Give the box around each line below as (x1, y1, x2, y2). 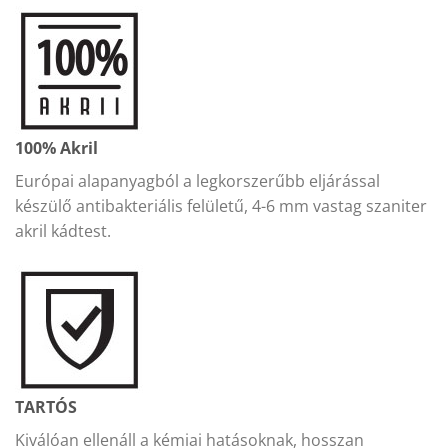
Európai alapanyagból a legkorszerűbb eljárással (15, 170, 380, 193)
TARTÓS (15, 396, 77, 419)
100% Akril (15, 137, 98, 160)
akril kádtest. (15, 220, 111, 243)
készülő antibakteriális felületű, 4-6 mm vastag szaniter (15, 195, 427, 218)
